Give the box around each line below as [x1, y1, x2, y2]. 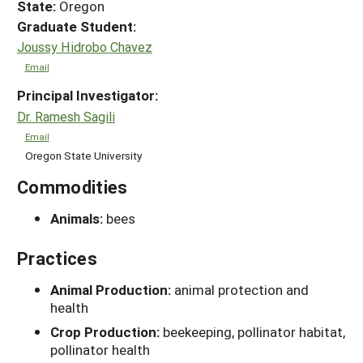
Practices [17, 246, 97, 271]
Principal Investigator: [17, 86, 158, 105]
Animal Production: [50, 280, 174, 300]
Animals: [50, 209, 106, 228]
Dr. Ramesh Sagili [17, 108, 115, 125]
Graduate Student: [17, 16, 136, 36]
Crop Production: [50, 322, 163, 342]
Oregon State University [24, 148, 142, 164]
